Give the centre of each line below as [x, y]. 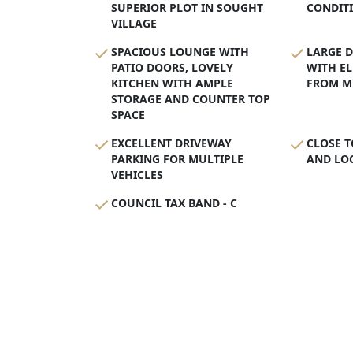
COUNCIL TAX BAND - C [174, 203]
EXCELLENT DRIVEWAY [171, 143]
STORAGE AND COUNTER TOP [191, 99]
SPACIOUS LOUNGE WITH [180, 52]
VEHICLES [137, 175]
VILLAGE [134, 24]
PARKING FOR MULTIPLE [177, 159]
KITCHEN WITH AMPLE [172, 84]
